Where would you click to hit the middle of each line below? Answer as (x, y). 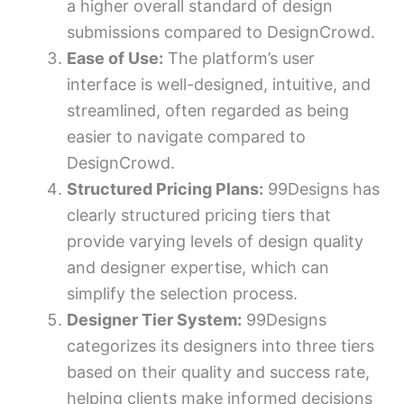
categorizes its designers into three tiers (220, 345)
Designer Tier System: (154, 319)
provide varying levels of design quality (215, 241)
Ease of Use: (115, 58)
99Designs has (321, 188)
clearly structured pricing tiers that (199, 215)
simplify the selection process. (182, 293)
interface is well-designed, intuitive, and (219, 84)
